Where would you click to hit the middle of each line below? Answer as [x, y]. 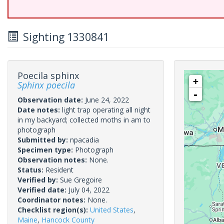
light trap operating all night [106, 110]
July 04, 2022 [89, 190]
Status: [31, 170]
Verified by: [39, 180]
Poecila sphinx [48, 75]
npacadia [84, 140]
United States [112, 210]
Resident [59, 170]
